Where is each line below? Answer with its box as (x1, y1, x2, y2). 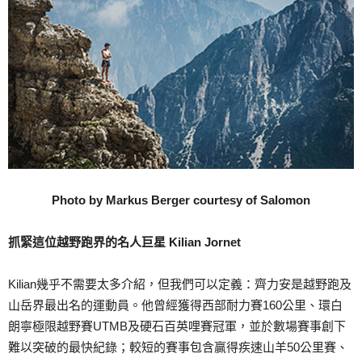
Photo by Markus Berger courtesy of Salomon (52, 193, 310, 208)
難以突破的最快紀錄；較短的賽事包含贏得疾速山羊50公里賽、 (8, 340, 348, 355)
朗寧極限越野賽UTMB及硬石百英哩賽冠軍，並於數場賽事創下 (8, 319, 346, 334)
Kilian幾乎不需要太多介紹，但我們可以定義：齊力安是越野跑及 (8, 277, 351, 292)
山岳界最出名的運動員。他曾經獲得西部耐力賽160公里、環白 (8, 298, 343, 313)
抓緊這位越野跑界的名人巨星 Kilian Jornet (8, 235, 241, 250)
